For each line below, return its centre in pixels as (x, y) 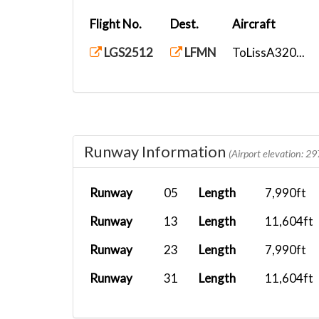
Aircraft (254, 24)
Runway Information (156, 151)
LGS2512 (127, 52)
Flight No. (116, 24)
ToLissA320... (268, 52)
